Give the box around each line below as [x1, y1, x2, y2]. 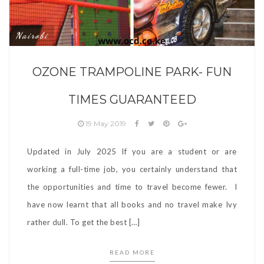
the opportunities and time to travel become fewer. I [27, 181, 237, 192]
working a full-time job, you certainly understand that [27, 164, 237, 174]
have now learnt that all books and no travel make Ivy [27, 199, 237, 209]
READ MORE [109, 248, 155, 256]
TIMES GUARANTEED [68, 92, 196, 107]
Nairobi [15, 29, 48, 41]
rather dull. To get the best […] [27, 217, 140, 227]
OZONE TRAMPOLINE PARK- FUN [32, 64, 232, 79]
